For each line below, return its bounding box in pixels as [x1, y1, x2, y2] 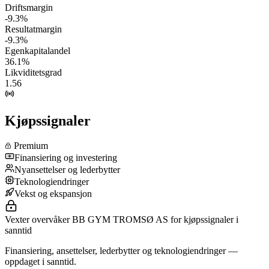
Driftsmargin [5, 2, 53, 13]
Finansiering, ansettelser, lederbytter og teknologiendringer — [5, 246, 238, 256]
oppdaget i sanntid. [5, 256, 76, 267]
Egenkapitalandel [5, 45, 70, 56]
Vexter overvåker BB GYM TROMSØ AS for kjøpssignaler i [5, 214, 238, 225]
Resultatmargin [5, 23, 62, 34]
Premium [14, 141, 48, 151]
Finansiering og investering [14, 153, 117, 163]
